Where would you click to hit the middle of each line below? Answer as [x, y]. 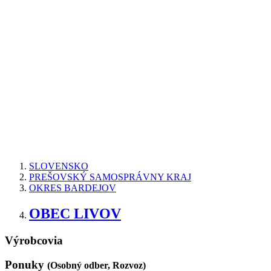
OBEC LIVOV [75, 213]
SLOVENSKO [59, 166]
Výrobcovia [34, 240]
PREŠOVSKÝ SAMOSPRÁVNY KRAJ [110, 177]
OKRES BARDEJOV [73, 188]
